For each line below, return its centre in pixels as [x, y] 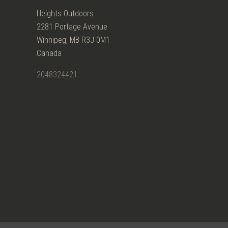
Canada [49, 53]
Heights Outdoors [65, 14]
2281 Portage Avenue [72, 27]
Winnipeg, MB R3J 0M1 [73, 40]
